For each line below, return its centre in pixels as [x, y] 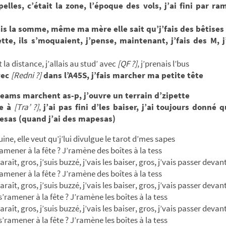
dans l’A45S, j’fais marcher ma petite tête [122, 75]
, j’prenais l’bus [163, 63]
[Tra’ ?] [26, 107]
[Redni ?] [26, 75]
